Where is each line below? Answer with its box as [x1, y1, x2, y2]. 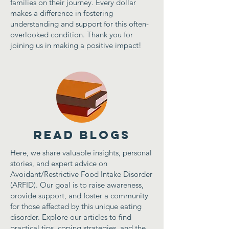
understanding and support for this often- [10, 19, 149, 29]
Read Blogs [33, 128, 130, 142]
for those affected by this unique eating [10, 201, 142, 211]
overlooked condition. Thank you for [10, 30, 133, 39]
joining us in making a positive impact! [10, 40, 142, 50]
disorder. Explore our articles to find [10, 212, 131, 222]
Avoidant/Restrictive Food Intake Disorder [10, 169, 152, 179]
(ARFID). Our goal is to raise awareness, [10, 180, 144, 190]
